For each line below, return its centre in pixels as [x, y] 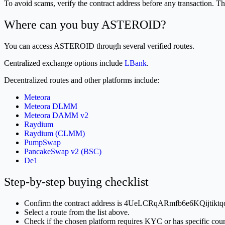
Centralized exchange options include [64, 63]
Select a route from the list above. [77, 212]
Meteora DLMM [51, 106]
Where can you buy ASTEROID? [85, 24]
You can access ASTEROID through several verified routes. [99, 46]
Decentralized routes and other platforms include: [82, 80]
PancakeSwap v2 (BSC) [63, 151]
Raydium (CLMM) [54, 133]
